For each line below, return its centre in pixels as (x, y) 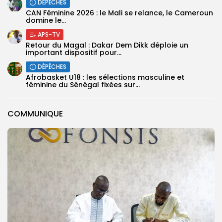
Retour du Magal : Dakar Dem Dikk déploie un (107, 45)
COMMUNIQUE (35, 113)
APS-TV (49, 34)
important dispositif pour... (74, 52)
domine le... (46, 20)
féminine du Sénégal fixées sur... (83, 84)
